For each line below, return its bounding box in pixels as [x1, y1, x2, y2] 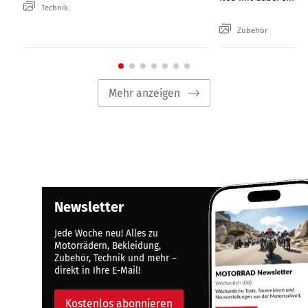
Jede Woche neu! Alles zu [54, 228, 159, 240]
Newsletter [54, 199, 124, 216]
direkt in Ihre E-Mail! [54, 265, 141, 277]
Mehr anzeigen [109, 86, 181, 100]
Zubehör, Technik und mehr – [54, 252, 177, 265]
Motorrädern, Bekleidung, [54, 240, 162, 252]
